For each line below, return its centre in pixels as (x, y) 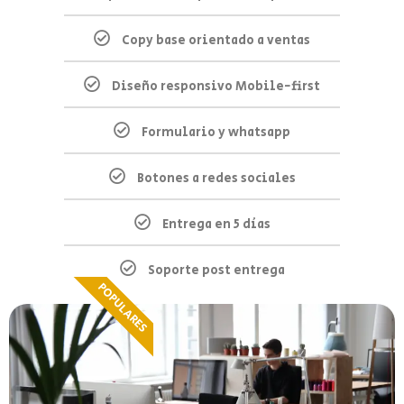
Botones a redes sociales (216, 179)
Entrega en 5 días (216, 225)
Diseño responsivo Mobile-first (216, 87)
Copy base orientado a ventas (216, 41)
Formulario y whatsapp (216, 133)
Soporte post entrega (216, 271)
